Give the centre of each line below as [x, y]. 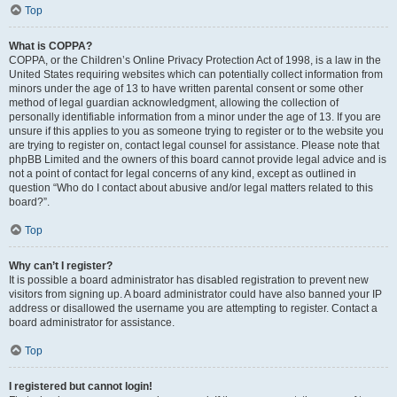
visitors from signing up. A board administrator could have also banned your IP [195, 294]
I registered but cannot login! [81, 386]
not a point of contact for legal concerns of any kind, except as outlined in [183, 174]
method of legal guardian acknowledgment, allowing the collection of [174, 103]
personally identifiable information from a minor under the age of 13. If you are [195, 117]
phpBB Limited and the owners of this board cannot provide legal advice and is [198, 160]
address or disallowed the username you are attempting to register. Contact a [193, 308]
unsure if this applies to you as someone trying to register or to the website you [196, 131]
